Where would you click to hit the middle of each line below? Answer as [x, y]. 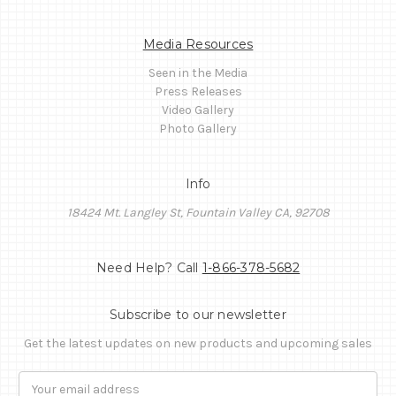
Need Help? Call [149, 267]
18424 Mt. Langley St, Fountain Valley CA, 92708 [198, 212]
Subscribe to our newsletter [198, 314]
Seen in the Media [198, 72]
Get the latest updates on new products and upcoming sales [198, 343]
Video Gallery [198, 110]
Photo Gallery [198, 128]
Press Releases [198, 91]
